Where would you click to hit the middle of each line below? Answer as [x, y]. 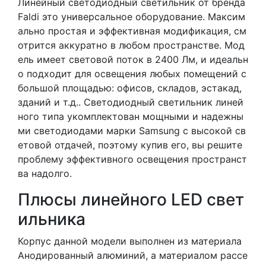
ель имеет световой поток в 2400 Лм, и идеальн [133, 59]
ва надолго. [45, 173]
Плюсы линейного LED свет [131, 199]
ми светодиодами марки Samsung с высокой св [132, 130]
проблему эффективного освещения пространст [132, 159]
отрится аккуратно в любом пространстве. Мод [131, 45]
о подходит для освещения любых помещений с [132, 73]
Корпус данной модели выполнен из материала [130, 241]
